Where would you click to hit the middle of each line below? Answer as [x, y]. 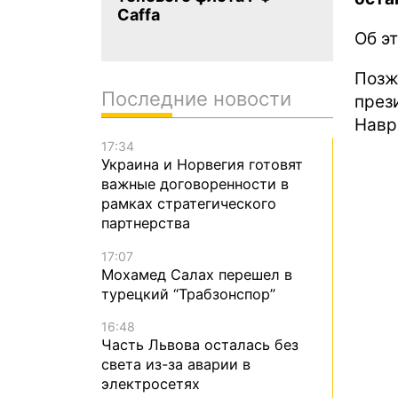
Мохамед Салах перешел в [197, 274]
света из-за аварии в [176, 364]
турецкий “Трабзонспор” [188, 294]
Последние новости [196, 99]
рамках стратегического [189, 204]
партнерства [146, 223]
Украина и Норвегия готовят [202, 165]
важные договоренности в [195, 184]
